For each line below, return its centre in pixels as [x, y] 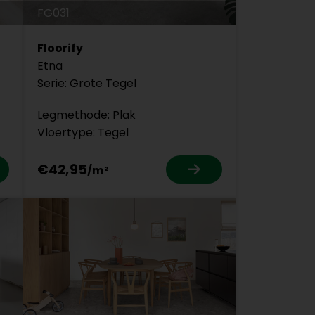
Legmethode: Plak [86, 115]
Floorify [60, 49]
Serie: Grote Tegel [86, 84]
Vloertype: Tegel [83, 133]
